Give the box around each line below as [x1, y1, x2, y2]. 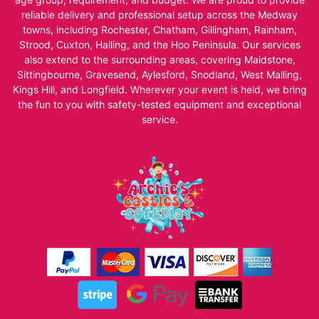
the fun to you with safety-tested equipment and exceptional [18, 98, 301, 111]
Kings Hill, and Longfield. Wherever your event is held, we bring [12, 83, 307, 96]
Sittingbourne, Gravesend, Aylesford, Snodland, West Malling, [17, 68, 302, 81]
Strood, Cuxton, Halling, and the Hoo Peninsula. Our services [19, 38, 300, 51]
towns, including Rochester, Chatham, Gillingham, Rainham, [22, 23, 297, 36]
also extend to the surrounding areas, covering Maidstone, [23, 53, 296, 66]
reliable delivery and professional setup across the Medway [21, 9, 298, 21]
